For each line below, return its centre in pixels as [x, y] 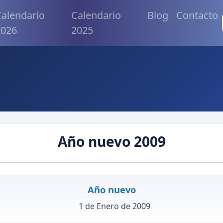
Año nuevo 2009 [111, 142]
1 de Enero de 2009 [114, 206]
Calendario [96, 15]
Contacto [197, 15]
